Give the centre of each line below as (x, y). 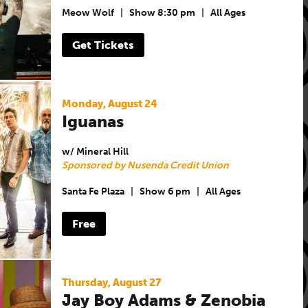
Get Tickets (103, 45)
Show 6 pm (165, 192)
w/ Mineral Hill (95, 151)
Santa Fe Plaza (93, 192)
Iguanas (92, 121)
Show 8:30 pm (162, 13)
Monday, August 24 (109, 103)
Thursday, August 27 (111, 282)
